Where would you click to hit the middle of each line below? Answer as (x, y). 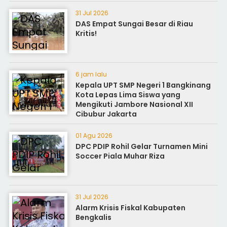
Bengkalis (94, 217)
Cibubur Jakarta (106, 114)
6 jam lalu (91, 74)
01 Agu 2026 (94, 136)
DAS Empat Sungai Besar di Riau (135, 24)
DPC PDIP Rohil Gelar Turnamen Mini (142, 146)
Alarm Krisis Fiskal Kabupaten (131, 208)
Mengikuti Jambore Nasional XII (135, 104)
